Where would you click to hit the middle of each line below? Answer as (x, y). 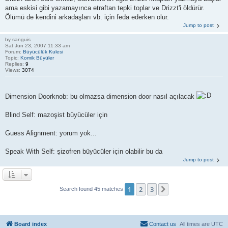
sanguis (21, 39)
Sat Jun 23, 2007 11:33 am (37, 45)
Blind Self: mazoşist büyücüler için (56, 115)
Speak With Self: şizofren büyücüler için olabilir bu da (84, 151)
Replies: (15, 64)
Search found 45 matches (92, 189)
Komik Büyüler (37, 58)
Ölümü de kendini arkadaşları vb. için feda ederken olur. (87, 17)
